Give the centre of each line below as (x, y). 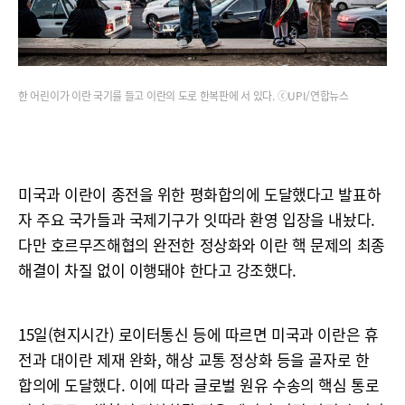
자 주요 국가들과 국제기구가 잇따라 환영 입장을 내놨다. (197, 219)
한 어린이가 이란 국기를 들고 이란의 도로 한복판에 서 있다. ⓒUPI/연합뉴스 (184, 96)
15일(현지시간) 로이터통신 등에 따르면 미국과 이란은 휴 (198, 334)
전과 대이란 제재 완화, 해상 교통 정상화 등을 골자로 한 (194, 359)
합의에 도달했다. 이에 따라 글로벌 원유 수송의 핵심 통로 (199, 385)
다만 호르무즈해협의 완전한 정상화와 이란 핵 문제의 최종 (202, 245)
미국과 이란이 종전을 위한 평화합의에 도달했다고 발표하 (200, 194)
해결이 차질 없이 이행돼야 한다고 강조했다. (157, 270)
